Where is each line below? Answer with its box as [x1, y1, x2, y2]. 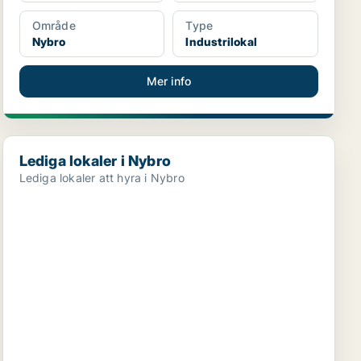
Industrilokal [185, 35, 257, 48]
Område [31, 19, 76, 32]
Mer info [146, 74, 192, 88]
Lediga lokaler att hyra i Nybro [19, 171, 185, 185]
